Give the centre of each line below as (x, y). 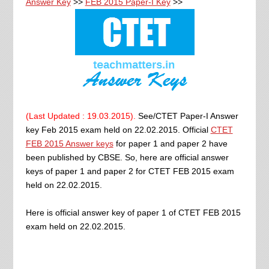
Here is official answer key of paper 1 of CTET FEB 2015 (133, 213)
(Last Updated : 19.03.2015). (82, 116)
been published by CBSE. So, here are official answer (127, 157)
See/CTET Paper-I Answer (188, 116)
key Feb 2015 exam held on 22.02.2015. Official (118, 130)
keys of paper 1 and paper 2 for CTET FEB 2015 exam (130, 171)
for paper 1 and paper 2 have (170, 144)
